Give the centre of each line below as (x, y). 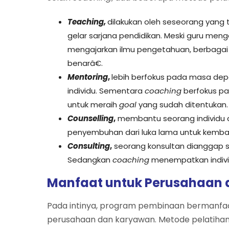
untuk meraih (93, 104)
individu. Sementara (106, 90)
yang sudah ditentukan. (183, 104)
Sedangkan (90, 159)
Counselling (90, 118)
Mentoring (88, 77)
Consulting (89, 146)
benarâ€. (85, 63)
